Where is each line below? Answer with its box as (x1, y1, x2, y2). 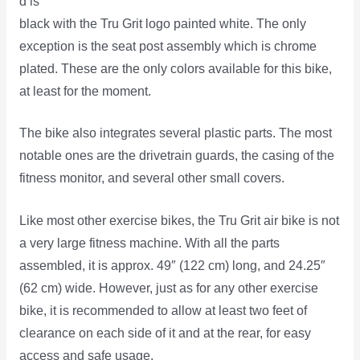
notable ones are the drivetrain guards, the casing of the (18, 149, 334, 163)
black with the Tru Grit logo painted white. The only (18, 16, 306, 31)
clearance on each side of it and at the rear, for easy (18, 326, 311, 341)
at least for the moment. (18, 84, 151, 98)
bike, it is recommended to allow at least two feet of (18, 304, 307, 318)
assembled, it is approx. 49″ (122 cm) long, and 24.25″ (18, 259, 325, 273)
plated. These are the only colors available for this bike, (18, 61, 332, 76)
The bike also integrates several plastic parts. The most (18, 126, 332, 141)
